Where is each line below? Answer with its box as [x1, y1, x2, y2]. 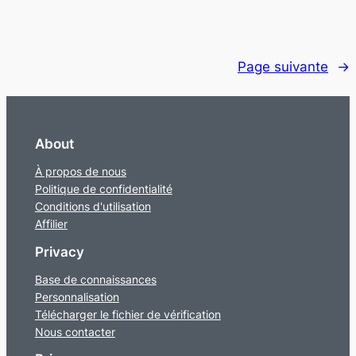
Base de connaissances [34, 272, 157, 286]
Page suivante [238, 58, 328, 75]
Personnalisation [34, 289, 119, 304]
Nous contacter [34, 324, 115, 339]
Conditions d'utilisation [34, 199, 151, 213]
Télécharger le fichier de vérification [34, 307, 221, 321]
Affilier [34, 216, 68, 230]
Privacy [34, 243, 84, 260]
